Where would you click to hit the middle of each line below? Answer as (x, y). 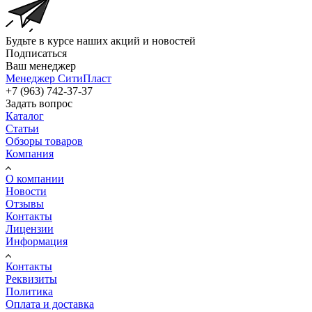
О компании (35, 178)
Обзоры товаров (44, 141)
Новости (26, 191)
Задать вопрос (39, 103)
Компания (30, 153)
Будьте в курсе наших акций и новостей (101, 40)
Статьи (22, 128)
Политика (29, 291)
